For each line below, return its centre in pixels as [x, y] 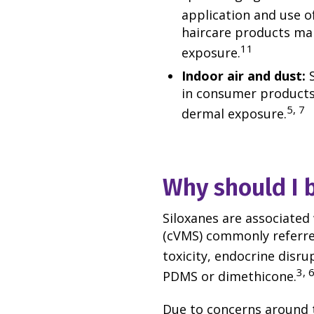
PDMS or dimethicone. [230, 277]
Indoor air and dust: [245, 76]
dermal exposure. [234, 114]
